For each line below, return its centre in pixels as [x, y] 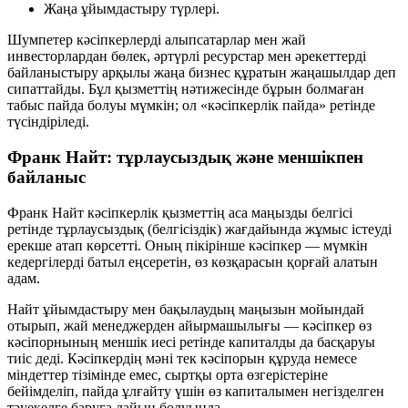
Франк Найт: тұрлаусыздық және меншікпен [185, 158]
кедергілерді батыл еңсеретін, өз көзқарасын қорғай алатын [193, 261]
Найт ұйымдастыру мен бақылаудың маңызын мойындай [186, 309]
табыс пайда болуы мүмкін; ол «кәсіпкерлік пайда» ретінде [191, 106]
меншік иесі [139, 342]
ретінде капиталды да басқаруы [275, 342]
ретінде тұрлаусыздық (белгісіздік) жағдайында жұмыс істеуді [199, 229]
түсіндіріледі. [48, 122]
